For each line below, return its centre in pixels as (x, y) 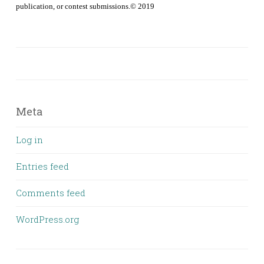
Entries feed (42, 166)
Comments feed (51, 193)
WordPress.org (47, 220)
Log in (29, 140)
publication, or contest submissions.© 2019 (85, 6)
